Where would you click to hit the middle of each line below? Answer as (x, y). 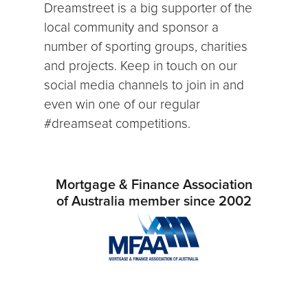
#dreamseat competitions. (118, 124)
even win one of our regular (122, 104)
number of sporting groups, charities (146, 47)
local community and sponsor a (132, 27)
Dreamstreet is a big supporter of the (148, 8)
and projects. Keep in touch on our (141, 66)
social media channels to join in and (144, 85)
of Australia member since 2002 (154, 202)
